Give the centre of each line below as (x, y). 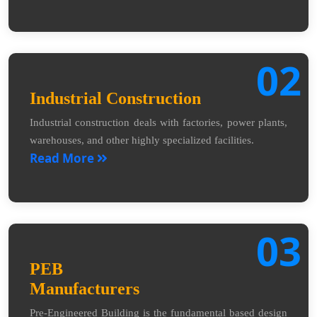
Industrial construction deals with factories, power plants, (158, 122)
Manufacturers (85, 288)
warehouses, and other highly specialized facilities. (142, 140)
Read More (63, 158)
